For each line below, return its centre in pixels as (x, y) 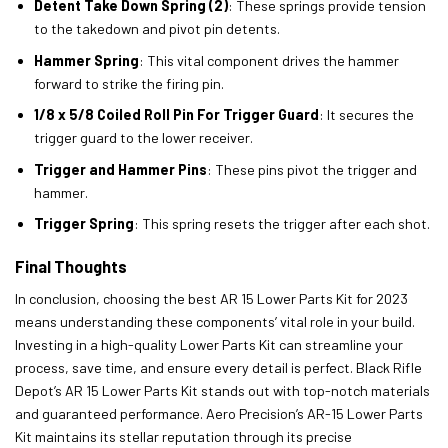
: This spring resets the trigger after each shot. (281, 224)
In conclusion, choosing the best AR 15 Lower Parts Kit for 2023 (211, 299)
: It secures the (366, 115)
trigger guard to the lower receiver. (143, 138)
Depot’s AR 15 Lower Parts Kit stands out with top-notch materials (222, 391)
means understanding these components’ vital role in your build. (215, 322)
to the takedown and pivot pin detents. (156, 28)
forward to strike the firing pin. (128, 83)
